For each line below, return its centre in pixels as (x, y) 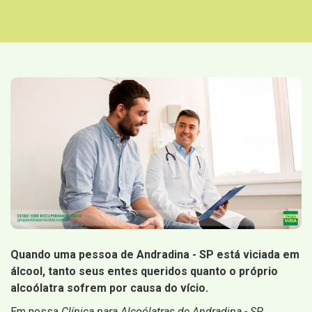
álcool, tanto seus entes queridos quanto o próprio (144, 272)
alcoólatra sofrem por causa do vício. (109, 288)
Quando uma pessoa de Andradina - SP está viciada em (155, 255)
